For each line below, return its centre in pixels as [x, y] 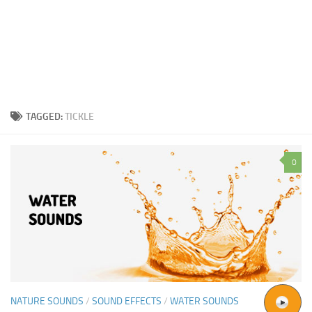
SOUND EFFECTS [127, 301]
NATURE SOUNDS [47, 301]
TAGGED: [45, 116]
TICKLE [79, 116]
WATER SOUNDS [204, 301]
